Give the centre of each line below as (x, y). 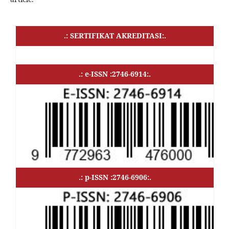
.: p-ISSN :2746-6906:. (115, 177)
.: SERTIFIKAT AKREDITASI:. (115, 35)
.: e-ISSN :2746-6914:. (115, 74)
